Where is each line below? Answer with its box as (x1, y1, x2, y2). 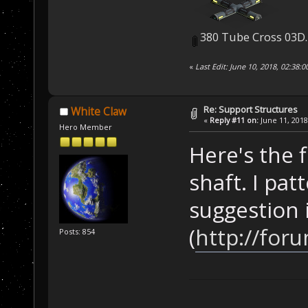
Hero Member (59, 121, 113, 132)
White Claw (70, 104, 126, 119)
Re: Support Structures (203, 103, 298, 116)
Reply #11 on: (210, 115, 259, 126)
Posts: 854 (59, 225, 96, 236)
